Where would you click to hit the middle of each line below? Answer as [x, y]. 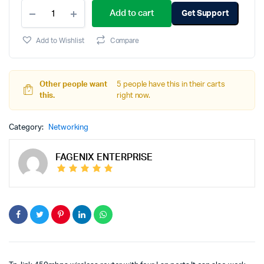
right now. [133, 96]
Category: [27, 128]
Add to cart [132, 13]
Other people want [73, 85]
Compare [125, 41]
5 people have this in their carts [171, 85]
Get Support [205, 13]
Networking [68, 128]
